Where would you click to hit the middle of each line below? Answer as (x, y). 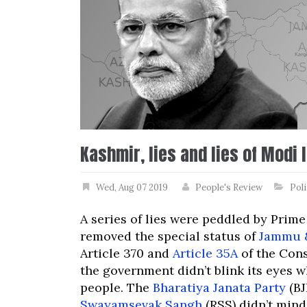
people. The (116, 287)
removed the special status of (170, 236)
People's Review (229, 187)
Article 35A (205, 253)
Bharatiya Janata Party (219, 287)
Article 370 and (126, 253)
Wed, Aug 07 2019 (132, 187)
